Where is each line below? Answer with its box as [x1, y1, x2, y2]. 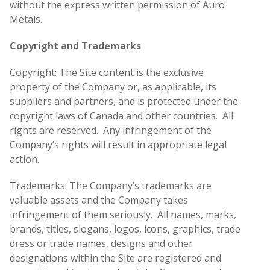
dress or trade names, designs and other [10, 237, 193, 251]
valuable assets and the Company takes [10, 193, 188, 207]
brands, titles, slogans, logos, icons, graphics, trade [10, 222, 240, 236]
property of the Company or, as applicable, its [10, 80, 216, 94]
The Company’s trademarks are [67, 179, 212, 193]
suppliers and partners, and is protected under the [10, 95, 238, 108]
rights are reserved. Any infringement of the [10, 124, 212, 137]
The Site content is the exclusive [57, 66, 204, 80]
